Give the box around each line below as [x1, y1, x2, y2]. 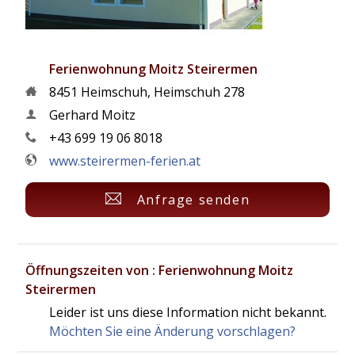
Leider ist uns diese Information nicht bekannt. [49, 303, 327, 321]
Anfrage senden [136, 191, 250, 208]
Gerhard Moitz [49, 106, 136, 124]
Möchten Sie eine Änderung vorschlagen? [49, 323, 296, 340]
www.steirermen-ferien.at [49, 152, 201, 170]
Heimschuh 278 [154, 83, 246, 101]
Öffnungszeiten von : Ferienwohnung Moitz [25, 261, 294, 279]
